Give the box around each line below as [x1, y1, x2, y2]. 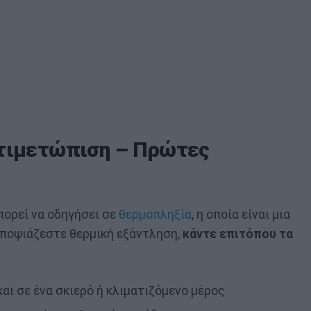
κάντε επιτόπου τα [183, 226, 293, 241]
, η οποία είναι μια [192, 207, 290, 221]
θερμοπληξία [119, 207, 192, 221]
